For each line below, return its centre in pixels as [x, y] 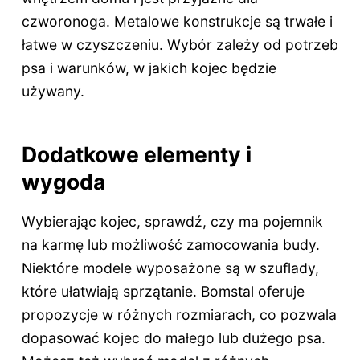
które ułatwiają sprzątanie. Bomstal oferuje [163, 292]
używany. [53, 91]
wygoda [63, 181]
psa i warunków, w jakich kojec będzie [149, 67]
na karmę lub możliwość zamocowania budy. [170, 245]
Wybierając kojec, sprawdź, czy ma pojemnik [172, 222]
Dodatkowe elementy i [136, 154]
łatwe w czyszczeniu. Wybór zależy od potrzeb [180, 44]
